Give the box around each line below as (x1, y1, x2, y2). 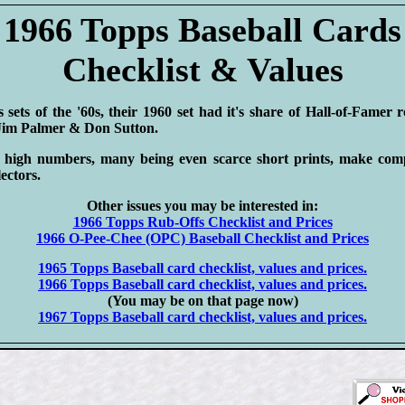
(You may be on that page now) (107, 292, 298, 308)
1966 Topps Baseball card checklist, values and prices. (38, 276, 367, 292)
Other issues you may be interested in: (87, 198, 318, 214)
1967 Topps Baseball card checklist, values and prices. (38, 308, 367, 325)
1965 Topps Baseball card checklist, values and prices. (38, 259, 367, 276)
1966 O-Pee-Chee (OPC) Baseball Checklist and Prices (36, 231, 369, 247)
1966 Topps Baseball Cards (4, 11, 401, 50)
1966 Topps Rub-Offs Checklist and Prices (72, 214, 333, 231)
